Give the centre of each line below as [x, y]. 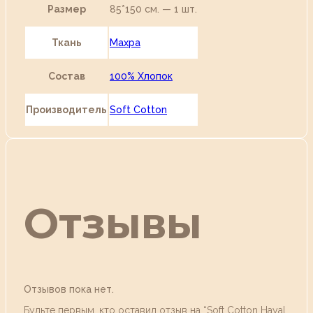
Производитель [66, 109]
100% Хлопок [141, 76]
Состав [66, 76]
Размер [66, 9]
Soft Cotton [138, 109]
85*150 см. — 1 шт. [153, 9]
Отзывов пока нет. [69, 290]
